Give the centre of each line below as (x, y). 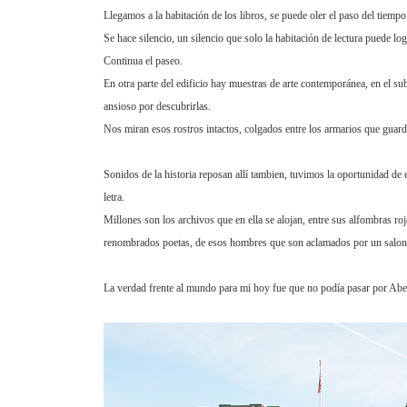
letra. (114, 197)
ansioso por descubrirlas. (157, 106)
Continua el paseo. (143, 61)
